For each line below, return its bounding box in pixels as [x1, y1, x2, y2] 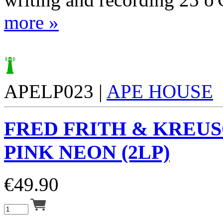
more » [4, 11, 59, 33]
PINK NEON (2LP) [4, 140, 170, 163]
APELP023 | [4, 81, 107, 103]
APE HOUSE [107, 81, 213, 103]
